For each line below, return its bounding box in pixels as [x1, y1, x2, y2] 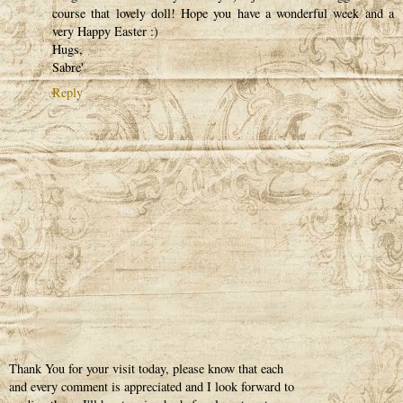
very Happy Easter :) [52, 22, 158, 40]
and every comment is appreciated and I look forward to [9, 378, 294, 396]
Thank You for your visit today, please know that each [9, 360, 283, 378]
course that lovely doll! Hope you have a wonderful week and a [52, 4, 394, 22]
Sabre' [52, 58, 84, 76]
